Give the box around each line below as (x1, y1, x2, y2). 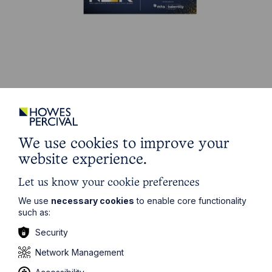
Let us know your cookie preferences (18, 177, 200, 188)
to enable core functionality (134, 195, 246, 206)
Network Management (35, 246, 124, 257)
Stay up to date (43, 95, 105, 106)
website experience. (18, 152, 147, 167)
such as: (18, 206, 50, 217)
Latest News (29, 125, 110, 140)
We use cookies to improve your (18, 137, 229, 151)
